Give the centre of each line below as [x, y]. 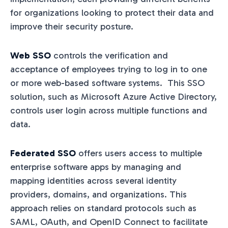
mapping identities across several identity [93, 180]
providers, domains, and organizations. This [98, 194]
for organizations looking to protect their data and [112, 12]
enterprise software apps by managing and [96, 167]
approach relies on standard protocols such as [103, 208]
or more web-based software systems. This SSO [107, 83]
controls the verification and [109, 55]
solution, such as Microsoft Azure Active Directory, [113, 96]
